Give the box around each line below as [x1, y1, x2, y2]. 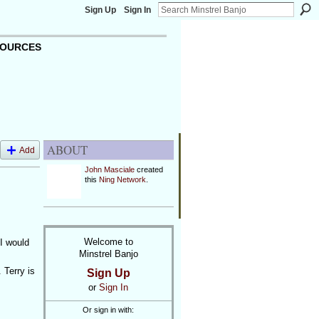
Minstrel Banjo [78, 248, 138, 259]
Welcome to [83, 236, 133, 247]
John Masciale [84, 165, 135, 174]
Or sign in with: [83, 305, 134, 315]
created [134, 165, 163, 174]
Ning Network [98, 175, 146, 184]
